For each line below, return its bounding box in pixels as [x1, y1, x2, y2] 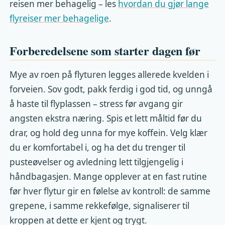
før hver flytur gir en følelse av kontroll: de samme [10, 185, 211, 197]
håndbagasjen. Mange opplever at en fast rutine [10, 171, 207, 183]
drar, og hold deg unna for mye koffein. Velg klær [10, 127, 208, 139]
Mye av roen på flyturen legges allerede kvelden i [10, 69, 209, 81]
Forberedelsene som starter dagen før [10, 41, 200, 59]
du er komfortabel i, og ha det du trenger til [10, 142, 186, 154]
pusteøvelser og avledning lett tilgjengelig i [10, 156, 184, 168]
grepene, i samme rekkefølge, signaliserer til [10, 200, 190, 212]
